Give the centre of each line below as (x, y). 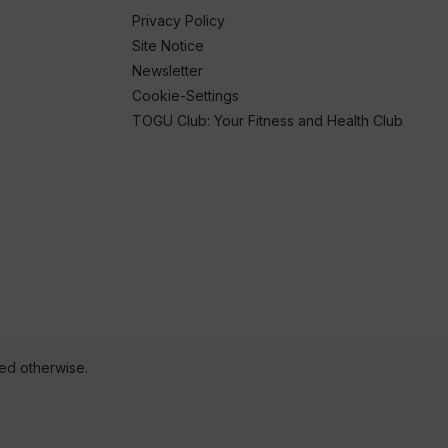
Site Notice (168, 46)
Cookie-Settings (185, 96)
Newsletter (167, 71)
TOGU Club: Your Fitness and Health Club (267, 121)
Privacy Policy (178, 21)
